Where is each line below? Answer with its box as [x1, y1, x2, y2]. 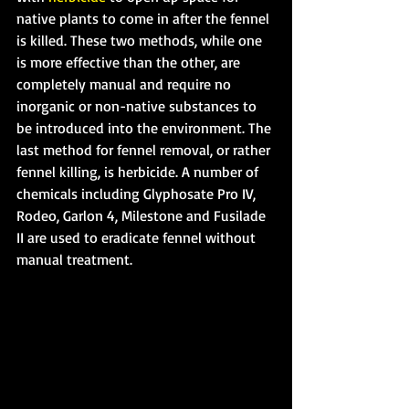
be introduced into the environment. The [16, 119, 275, 138]
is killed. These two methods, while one [16, 31, 266, 50]
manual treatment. [16, 250, 132, 269]
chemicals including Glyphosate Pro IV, [16, 184, 259, 204]
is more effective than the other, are [16, 53, 244, 72]
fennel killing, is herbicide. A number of [16, 163, 262, 182]
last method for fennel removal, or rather [16, 141, 274, 160]
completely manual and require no [16, 75, 235, 94]
